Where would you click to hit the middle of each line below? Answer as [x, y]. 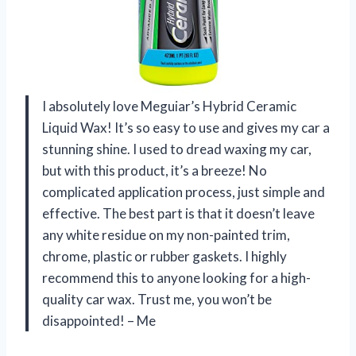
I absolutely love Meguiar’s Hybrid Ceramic [169, 106]
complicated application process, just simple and [184, 192]
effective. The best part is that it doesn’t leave [178, 213]
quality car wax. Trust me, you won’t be [157, 299]
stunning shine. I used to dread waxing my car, [177, 149]
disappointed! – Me [99, 320]
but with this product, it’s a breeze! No [155, 170]
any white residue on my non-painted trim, [166, 234]
